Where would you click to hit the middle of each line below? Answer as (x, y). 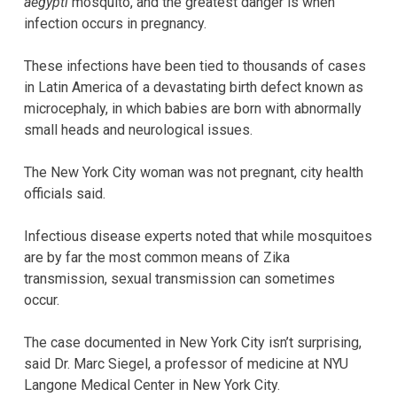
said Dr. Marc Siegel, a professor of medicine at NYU (186, 363)
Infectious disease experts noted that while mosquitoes (198, 236)
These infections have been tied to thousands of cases (195, 66)
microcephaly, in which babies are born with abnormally (193, 108)
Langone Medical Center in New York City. (152, 385)
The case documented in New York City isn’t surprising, (193, 342)
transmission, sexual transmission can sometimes (179, 278)
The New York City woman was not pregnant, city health (194, 172)
